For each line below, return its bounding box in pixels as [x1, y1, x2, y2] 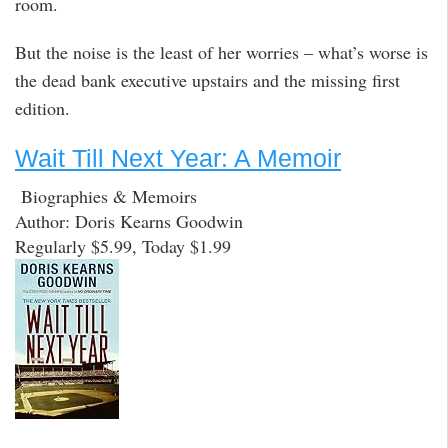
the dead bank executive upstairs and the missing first [15, 68, 400, 93]
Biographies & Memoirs [15, 184, 197, 209]
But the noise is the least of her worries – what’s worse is [15, 40, 428, 65]
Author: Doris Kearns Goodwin [15, 209, 243, 234]
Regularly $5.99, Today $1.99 [15, 234, 231, 259]
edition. [15, 96, 70, 121]
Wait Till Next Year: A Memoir [15, 143, 341, 172]
